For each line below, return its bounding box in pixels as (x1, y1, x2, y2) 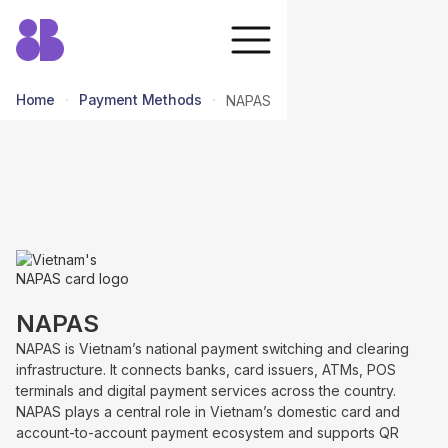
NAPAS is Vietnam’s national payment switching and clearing (16, 340, 409, 357)
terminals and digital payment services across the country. (16, 382, 396, 399)
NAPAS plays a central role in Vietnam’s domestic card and (16, 403, 400, 420)
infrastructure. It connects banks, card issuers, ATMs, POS (16, 361, 396, 378)
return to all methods (86, 176, 221, 194)
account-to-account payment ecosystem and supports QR (16, 424, 399, 441)
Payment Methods (78, 91, 202, 108)
